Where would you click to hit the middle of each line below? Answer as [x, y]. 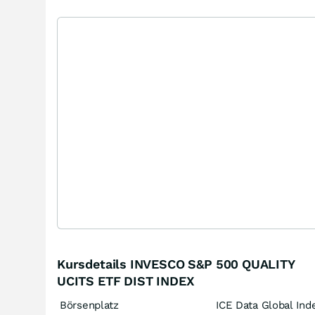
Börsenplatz [89, 305]
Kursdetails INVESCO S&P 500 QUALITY [176, 264]
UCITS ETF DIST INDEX [126, 281]
